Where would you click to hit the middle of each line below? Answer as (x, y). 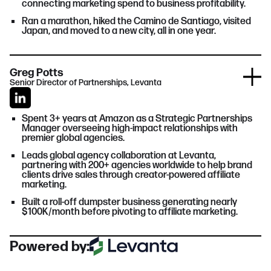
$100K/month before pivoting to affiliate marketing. (130, 212)
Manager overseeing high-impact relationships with (130, 129)
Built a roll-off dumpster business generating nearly (129, 202)
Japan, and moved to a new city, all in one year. (119, 31)
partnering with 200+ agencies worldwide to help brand (137, 165)
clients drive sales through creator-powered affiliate (131, 175)
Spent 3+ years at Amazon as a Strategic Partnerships (137, 119)
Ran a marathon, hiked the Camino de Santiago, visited (136, 21)
